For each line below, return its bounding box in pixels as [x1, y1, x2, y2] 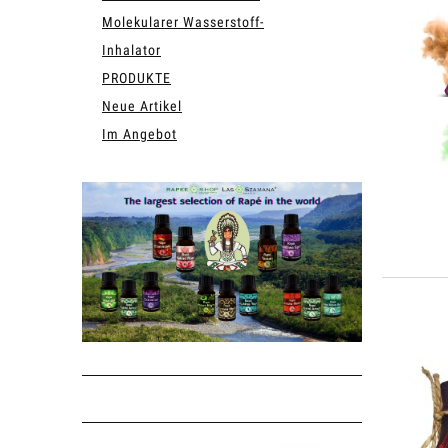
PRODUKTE [102, 69, 171, 86]
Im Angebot [102, 125, 177, 142]
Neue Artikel [102, 97, 182, 114]
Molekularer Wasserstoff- [102, 13, 264, 30]
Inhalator [102, 41, 161, 58]
